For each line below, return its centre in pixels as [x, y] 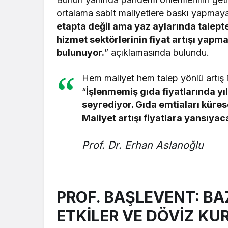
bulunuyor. [80, 52]
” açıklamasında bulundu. [157, 52]
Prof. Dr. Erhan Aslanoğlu [143, 145]
